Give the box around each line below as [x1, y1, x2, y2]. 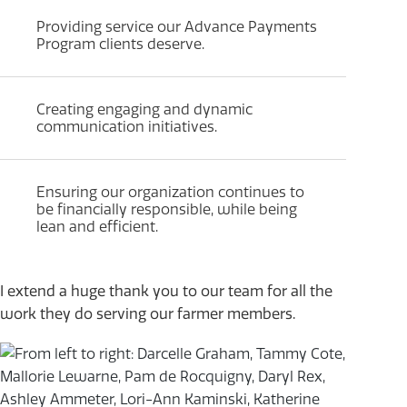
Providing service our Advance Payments [36, 18, 317, 36]
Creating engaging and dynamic [36, 101, 253, 119]
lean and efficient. [36, 218, 158, 236]
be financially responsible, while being [36, 201, 297, 219]
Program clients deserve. [36, 35, 204, 54]
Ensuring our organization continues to [36, 184, 304, 202]
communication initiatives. [36, 118, 217, 136]
